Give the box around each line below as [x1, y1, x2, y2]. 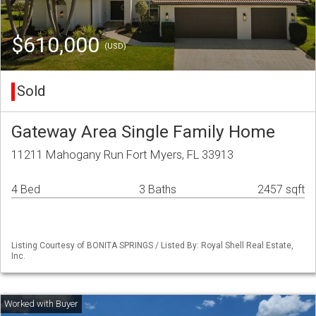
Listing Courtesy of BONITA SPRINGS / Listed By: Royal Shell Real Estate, [11, 241, 293, 251]
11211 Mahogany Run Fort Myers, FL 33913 [11, 147, 233, 162]
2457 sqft [257, 183, 305, 197]
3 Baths [139, 183, 176, 197]
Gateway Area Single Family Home [11, 121, 275, 142]
